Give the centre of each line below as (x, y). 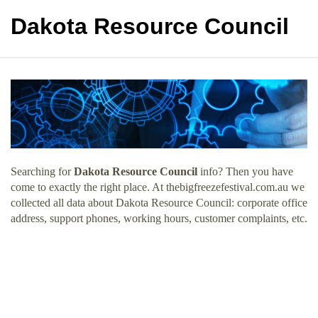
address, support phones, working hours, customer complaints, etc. (159, 218)
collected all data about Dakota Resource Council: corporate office (159, 202)
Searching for (42, 171)
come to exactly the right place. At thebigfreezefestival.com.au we (158, 187)
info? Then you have (245, 171)
